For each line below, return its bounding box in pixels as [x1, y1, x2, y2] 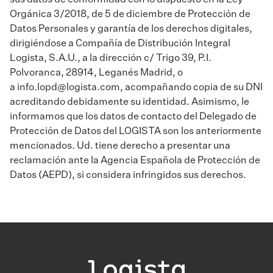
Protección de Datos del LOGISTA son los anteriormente [10, 127, 261, 137]
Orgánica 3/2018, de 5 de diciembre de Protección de [10, 10, 250, 20]
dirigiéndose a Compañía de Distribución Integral [10, 39, 230, 49]
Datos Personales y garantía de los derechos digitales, [10, 24, 252, 35]
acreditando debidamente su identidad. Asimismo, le [10, 97, 249, 108]
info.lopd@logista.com [17, 83, 120, 93]
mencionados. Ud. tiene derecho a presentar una [10, 141, 230, 152]
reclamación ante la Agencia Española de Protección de [10, 156, 260, 166]
